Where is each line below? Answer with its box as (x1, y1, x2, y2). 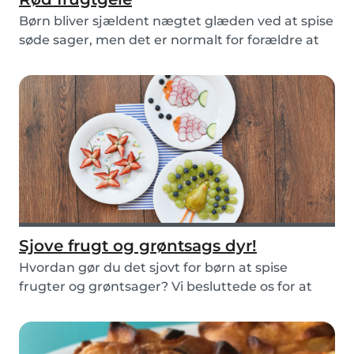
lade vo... (19, 298, 74, 314)
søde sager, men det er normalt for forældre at (19, 32, 319, 48)
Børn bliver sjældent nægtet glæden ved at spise (19, 13, 333, 29)
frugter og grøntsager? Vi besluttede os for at (19, 279, 312, 295)
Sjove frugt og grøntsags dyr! (19, 236, 257, 256)
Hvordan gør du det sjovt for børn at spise (19, 260, 288, 276)
